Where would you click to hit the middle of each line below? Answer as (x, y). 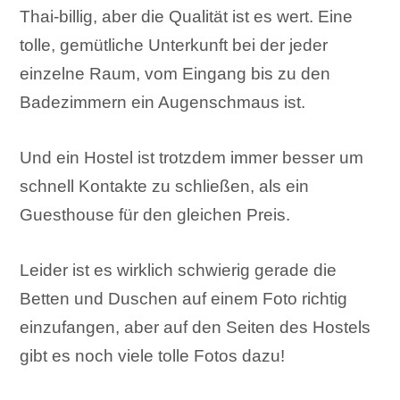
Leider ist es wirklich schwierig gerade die (179, 271)
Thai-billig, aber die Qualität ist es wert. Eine (187, 17)
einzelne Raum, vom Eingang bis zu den (175, 74)
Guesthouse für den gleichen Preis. (155, 215)
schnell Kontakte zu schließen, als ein (165, 187)
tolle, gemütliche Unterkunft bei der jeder (174, 46)
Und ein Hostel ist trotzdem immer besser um (192, 158)
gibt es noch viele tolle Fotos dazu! (153, 356)
